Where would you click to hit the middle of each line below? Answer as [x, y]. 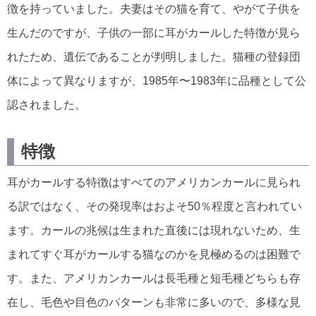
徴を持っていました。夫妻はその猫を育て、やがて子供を [154, 8]
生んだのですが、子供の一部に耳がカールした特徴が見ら [154, 32]
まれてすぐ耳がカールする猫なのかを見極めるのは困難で [154, 254]
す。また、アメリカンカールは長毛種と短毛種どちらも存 [154, 278]
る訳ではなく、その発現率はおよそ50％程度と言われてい [154, 206]
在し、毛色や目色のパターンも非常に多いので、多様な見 [154, 302]
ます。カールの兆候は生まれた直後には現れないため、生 [154, 230]
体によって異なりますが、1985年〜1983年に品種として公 [157, 80]
